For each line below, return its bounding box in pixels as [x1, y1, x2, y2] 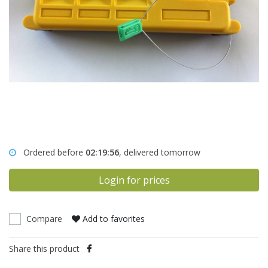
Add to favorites [83, 212, 145, 224]
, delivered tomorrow [119, 146, 200, 158]
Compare [26, 212, 62, 224]
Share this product [9, 242, 80, 254]
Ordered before [23, 146, 86, 158]
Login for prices [98, 173, 170, 187]
